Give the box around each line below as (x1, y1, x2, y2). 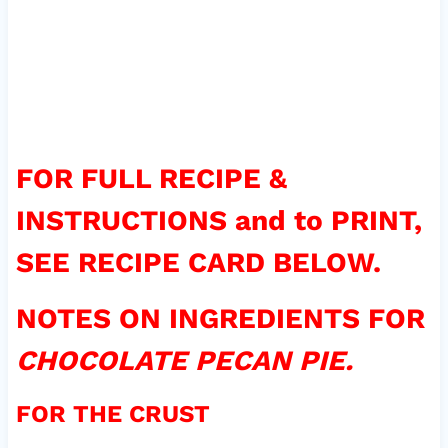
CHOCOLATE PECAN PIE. (15, 344, 353, 378)
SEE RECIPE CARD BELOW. (15, 246, 381, 280)
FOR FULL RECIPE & (15, 162, 287, 196)
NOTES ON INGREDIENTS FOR (15, 302, 425, 336)
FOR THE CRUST (15, 400, 210, 429)
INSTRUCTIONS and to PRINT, (15, 204, 422, 238)
